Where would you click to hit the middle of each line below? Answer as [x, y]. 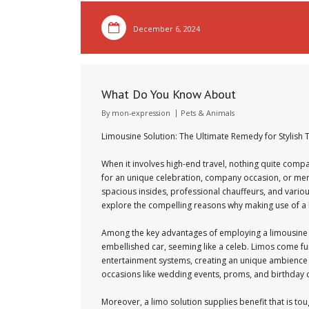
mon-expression [141, 113]
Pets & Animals [208, 113]
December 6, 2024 [167, 29]
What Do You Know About [169, 94]
